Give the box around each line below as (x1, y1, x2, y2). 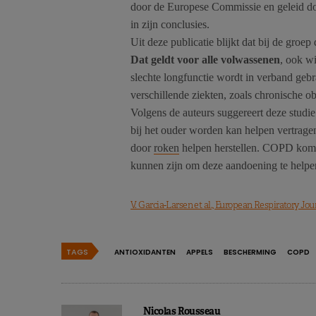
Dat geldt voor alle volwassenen (130, 54, 280, 66)
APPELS (186, 247, 213, 258)
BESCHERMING (224, 247, 276, 258)
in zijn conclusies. (130, 18, 209, 31)
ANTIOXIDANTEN (114, 247, 176, 258)
